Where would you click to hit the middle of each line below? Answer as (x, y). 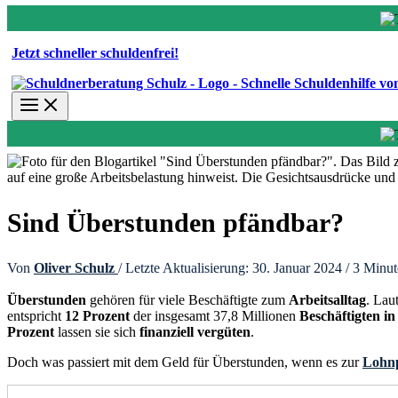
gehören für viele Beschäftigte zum (187, 299)
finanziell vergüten (195, 331)
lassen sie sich (97, 331)
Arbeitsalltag (327, 299)
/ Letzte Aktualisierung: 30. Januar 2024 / (235, 267)
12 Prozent (97, 315)
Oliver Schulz (76, 267)
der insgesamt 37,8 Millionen (215, 315)
